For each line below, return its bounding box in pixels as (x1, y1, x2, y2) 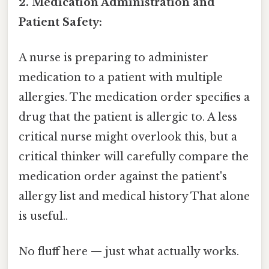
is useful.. (19, 210, 68, 223)
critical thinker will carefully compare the (19, 150, 249, 164)
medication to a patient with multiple (19, 71, 223, 85)
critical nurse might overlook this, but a (19, 130, 237, 144)
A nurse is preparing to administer (19, 51, 208, 65)
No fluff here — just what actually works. (19, 245, 239, 259)
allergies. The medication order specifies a (19, 91, 250, 104)
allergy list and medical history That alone (19, 190, 250, 204)
